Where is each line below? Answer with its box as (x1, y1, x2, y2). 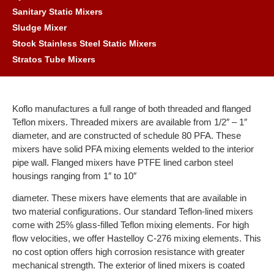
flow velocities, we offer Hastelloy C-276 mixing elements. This (12, 233, 261, 244)
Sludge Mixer (12, 23, 67, 32)
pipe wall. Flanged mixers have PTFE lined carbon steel (12, 157, 233, 168)
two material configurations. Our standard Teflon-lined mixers (12, 206, 253, 217)
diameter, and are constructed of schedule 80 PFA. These (12, 130, 241, 141)
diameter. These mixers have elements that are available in (12, 193, 246, 204)
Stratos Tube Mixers (12, 54, 95, 64)
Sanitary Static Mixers (12, 7, 103, 17)
